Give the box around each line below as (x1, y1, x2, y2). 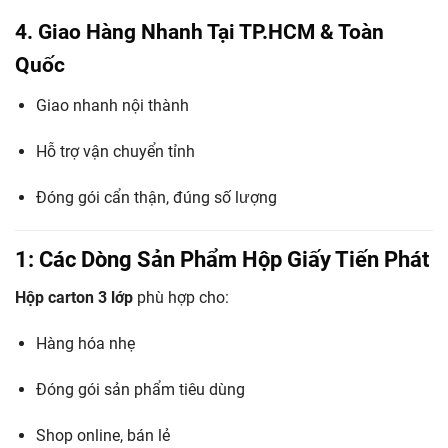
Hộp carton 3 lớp (15, 288, 133, 308)
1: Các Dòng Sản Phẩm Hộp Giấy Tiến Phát (15, 247, 429, 273)
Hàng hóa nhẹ (35, 334, 135, 354)
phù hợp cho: (133, 288, 229, 308)
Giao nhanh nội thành (35, 95, 189, 115)
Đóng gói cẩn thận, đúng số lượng (35, 187, 277, 207)
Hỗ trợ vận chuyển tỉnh (35, 141, 195, 161)
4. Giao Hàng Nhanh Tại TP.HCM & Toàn (15, 20, 384, 45)
